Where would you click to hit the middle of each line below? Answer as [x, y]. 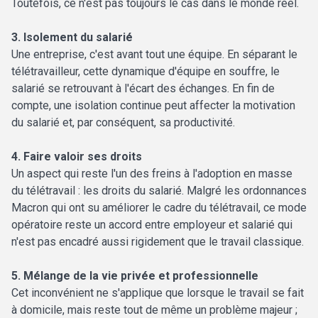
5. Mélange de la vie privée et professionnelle [135, 276]
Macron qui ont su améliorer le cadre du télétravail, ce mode [159, 208]
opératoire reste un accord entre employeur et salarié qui [152, 225]
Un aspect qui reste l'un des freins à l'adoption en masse [152, 174]
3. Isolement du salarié [72, 38]
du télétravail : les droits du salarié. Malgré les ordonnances [159, 191]
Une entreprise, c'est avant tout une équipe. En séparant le [154, 55]
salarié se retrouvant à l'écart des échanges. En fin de [143, 89]
